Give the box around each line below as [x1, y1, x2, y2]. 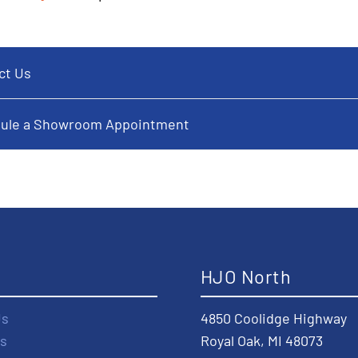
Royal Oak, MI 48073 [201, 332, 323, 350]
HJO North [201, 265, 292, 288]
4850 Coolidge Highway [201, 309, 347, 328]
